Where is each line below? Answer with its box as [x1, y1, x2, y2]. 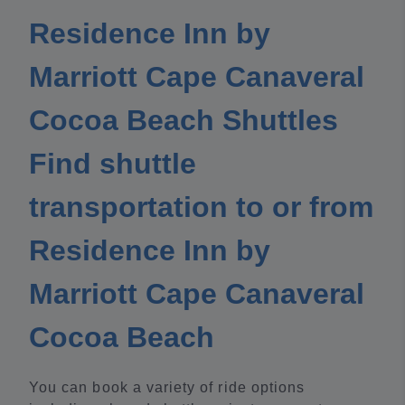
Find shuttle [29, 147, 196, 181]
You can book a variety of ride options [29, 380, 306, 396]
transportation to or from [29, 191, 373, 224]
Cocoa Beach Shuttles [29, 104, 338, 137]
